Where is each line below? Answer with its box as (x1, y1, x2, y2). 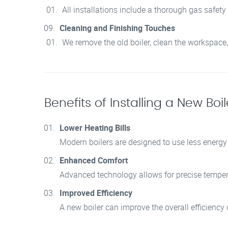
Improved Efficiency (60, 187, 132, 198)
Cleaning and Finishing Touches (60, 22, 175, 34)
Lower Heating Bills (60, 122, 130, 133)
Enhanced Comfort (60, 154, 128, 166)
